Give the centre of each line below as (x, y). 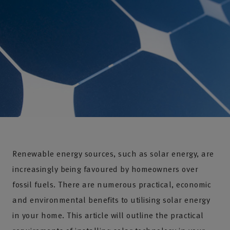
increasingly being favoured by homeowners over (105, 169)
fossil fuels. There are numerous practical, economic (112, 184)
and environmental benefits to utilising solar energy (111, 200)
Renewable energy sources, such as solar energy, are (113, 154)
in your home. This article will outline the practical (108, 215)
